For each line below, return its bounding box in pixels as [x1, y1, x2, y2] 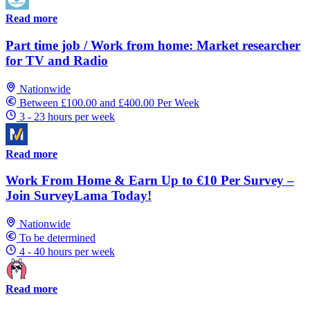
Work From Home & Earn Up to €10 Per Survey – [6, 173, 294, 188]
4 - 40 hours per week [19, 246, 115, 258]
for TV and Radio [6, 53, 108, 68]
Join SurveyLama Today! [6, 188, 152, 203]
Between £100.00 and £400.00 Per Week [19, 96, 199, 109]
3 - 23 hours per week [19, 110, 115, 122]
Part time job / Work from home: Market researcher [6, 37, 300, 53]
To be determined [19, 232, 95, 244]
